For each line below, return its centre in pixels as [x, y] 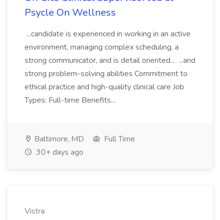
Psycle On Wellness [70, 13]
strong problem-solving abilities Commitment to [106, 74]
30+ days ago [59, 152]
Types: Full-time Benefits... [71, 100]
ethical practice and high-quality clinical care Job [104, 87]
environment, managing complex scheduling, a [102, 47]
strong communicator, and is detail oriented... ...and [110, 60]
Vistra [35, 211]
